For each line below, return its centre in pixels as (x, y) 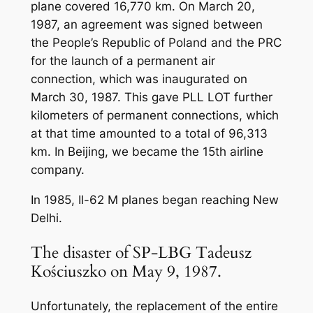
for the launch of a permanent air (123, 61)
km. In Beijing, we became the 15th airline (147, 152)
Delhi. (46, 218)
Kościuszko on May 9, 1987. (126, 272)
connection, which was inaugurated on (139, 79)
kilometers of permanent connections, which (154, 116)
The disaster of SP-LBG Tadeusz (141, 253)
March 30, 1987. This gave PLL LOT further (151, 97)
